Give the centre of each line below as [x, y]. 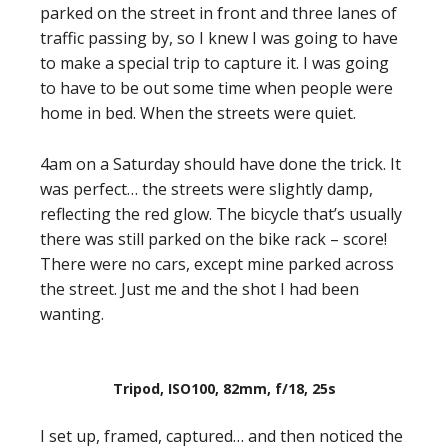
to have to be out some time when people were [216, 88]
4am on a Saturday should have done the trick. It [220, 164]
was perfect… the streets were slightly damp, [206, 189]
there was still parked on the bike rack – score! [213, 239]
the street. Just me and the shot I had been [199, 289]
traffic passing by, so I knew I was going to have [219, 38]
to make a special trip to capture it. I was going [214, 63]
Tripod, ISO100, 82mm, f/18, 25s [224, 388]
